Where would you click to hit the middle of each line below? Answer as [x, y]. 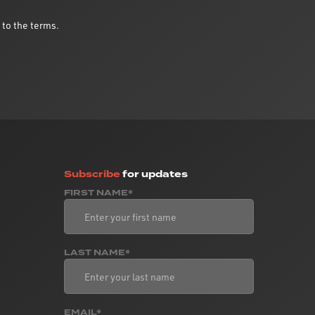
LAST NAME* [97, 253]
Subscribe [92, 174]
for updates [154, 174]
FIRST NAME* [98, 193]
